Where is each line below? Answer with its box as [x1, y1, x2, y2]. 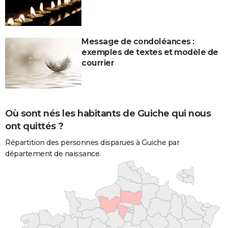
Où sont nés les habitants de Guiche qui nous [5, 107, 211, 119]
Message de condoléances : [81, 36, 194, 46]
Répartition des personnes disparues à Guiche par [5, 137, 179, 147]
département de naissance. [5, 149, 101, 158]
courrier [81, 58, 114, 68]
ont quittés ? [5, 120, 64, 132]
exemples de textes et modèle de [81, 47, 218, 57]
